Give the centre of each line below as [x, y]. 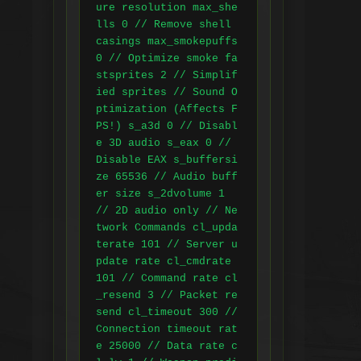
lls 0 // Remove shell [164, 25]
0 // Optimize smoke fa [167, 59]
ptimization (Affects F [167, 110]
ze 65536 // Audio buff [167, 177]
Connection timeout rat [167, 330]
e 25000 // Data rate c [167, 346]
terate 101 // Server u [167, 245]
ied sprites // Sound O [167, 93]
